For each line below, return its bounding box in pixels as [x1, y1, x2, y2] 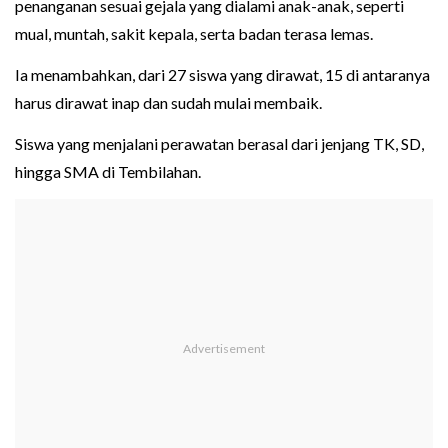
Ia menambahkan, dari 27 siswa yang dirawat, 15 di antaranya [15, 65, 430, 85]
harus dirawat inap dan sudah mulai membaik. [15, 93, 322, 113]
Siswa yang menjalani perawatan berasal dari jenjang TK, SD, [15, 134, 424, 154]
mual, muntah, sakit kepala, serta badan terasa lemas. [15, 24, 373, 44]
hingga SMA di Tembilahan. [15, 162, 201, 182]
